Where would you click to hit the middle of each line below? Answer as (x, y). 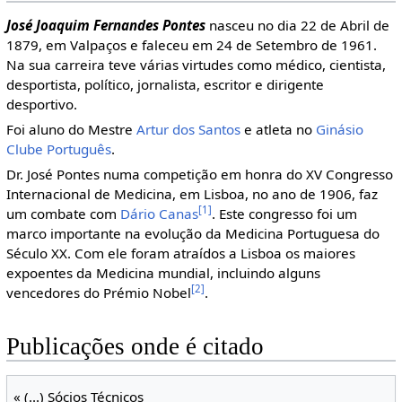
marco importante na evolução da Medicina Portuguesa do (192, 233)
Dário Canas (159, 213)
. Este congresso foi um (284, 213)
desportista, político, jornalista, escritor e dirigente (165, 84)
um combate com (63, 213)
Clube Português (58, 149)
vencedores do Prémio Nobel (98, 292)
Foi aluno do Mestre (71, 129)
